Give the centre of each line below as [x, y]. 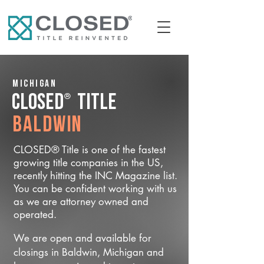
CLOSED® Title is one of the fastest [90, 150]
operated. [35, 214]
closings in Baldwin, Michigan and [89, 252]
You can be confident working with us [95, 189]
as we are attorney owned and [81, 202]
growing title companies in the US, [88, 163]
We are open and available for [82, 238]
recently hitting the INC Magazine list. [95, 176]
